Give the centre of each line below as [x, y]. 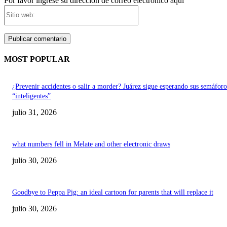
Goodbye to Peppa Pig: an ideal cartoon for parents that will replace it [113, 193]
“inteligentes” [31, 96]
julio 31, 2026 [34, 112]
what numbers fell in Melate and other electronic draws [91, 144]
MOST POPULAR [37, 59]
